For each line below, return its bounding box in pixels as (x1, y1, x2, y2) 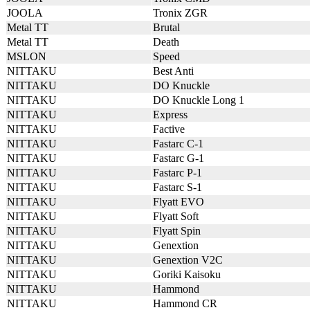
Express (153, 109, 188, 120)
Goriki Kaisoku (153, 268, 221, 280)
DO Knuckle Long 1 (153, 94, 244, 106)
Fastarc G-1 (153, 152, 204, 164)
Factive (153, 123, 185, 135)
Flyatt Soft (153, 210, 199, 222)
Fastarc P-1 (153, 167, 202, 179)
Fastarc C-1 (153, 138, 203, 149)
